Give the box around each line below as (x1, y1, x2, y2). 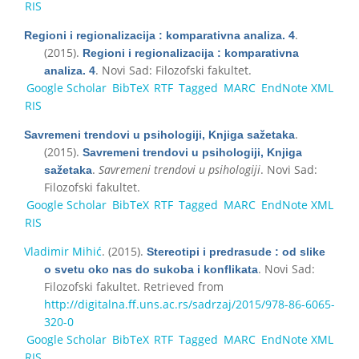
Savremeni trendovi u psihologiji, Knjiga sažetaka (24, 127, 295, 141)
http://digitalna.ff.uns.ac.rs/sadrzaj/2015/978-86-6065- (44, 296, 335, 312)
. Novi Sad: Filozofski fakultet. (95, 62, 252, 78)
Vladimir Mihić (24, 243, 102, 259)
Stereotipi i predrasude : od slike (147, 244, 325, 258)
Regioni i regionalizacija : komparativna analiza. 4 (24, 28, 295, 42)
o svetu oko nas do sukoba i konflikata (44, 262, 258, 276)
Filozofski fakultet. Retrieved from (44, 278, 224, 294)
